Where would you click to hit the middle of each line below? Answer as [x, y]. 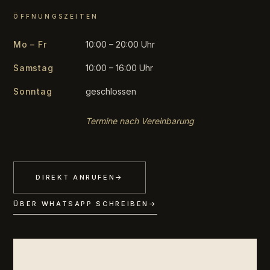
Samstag [33, 68]
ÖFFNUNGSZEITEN [56, 17]
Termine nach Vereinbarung [140, 121]
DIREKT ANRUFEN [76, 177]
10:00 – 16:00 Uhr [120, 68]
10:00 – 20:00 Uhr [121, 45]
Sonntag [33, 92]
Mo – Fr [30, 45]
